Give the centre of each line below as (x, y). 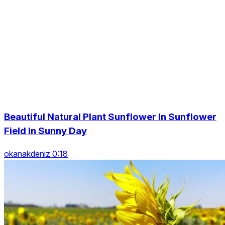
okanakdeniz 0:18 (36, 153)
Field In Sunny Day (45, 131)
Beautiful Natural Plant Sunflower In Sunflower (110, 117)
